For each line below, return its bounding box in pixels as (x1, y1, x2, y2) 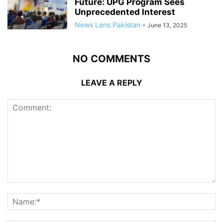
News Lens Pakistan (75, 20, 140, 29)
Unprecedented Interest (75, 7, 175, 17)
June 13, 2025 (147, 21, 187, 29)
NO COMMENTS (73, 53, 150, 65)
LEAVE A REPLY (81, 78, 142, 88)
